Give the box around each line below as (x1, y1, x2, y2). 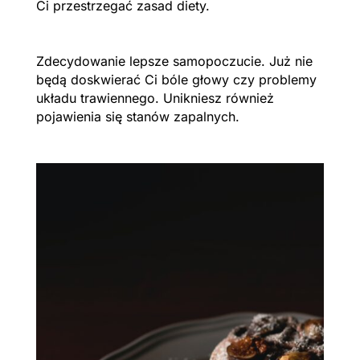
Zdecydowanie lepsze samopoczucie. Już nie (35, 52, 313, 69)
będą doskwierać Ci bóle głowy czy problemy (35, 71, 317, 88)
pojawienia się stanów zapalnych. (35, 108, 239, 125)
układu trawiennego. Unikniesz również (35, 89, 274, 106)
